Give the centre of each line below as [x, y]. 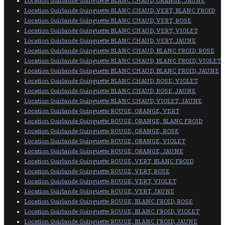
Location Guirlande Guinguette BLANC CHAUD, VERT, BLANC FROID [120, 10]
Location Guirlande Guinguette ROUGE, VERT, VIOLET [100, 181]
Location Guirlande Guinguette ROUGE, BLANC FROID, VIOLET [112, 211]
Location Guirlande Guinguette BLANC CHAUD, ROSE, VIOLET [111, 81]
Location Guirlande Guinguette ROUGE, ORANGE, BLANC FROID [113, 121]
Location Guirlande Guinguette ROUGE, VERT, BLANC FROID [109, 161]
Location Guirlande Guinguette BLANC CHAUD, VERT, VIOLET [111, 30]
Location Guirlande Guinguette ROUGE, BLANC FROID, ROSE [108, 201]
